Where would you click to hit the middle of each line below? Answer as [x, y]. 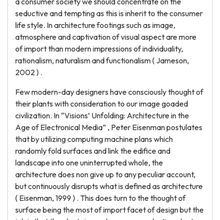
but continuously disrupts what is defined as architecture [109, 186]
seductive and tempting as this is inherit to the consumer [109, 13]
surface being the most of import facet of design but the [110, 210]
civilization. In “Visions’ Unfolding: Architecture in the [102, 115]
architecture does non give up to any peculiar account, [105, 174]
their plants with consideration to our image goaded [102, 104]
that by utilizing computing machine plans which [94, 139]
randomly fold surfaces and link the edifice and [93, 151]
